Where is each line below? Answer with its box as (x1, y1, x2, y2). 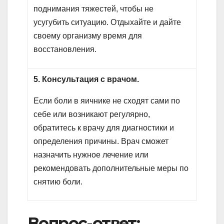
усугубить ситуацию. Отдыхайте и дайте (33, 17, 181, 26)
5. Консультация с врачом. (33, 74, 139, 83)
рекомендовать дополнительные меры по (33, 163, 189, 172)
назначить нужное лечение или (33, 150, 149, 159)
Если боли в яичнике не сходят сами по (33, 96, 180, 105)
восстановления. (33, 44, 97, 53)
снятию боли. (33, 177, 83, 186)
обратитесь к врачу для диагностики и (33, 123, 174, 132)
